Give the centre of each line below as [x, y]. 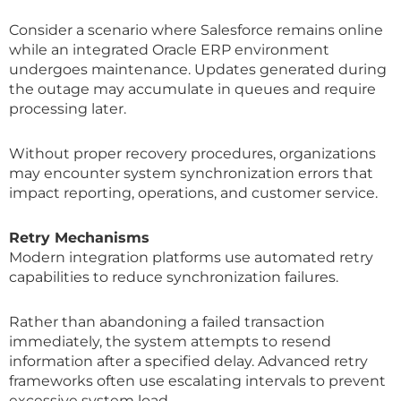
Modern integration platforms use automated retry [191, 257]
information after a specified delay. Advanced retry [188, 361]
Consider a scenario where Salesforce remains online [196, 30]
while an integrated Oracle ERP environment [169, 49]
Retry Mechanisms [79, 237]
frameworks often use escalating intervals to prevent [197, 380]
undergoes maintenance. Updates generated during [198, 69]
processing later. [68, 108]
